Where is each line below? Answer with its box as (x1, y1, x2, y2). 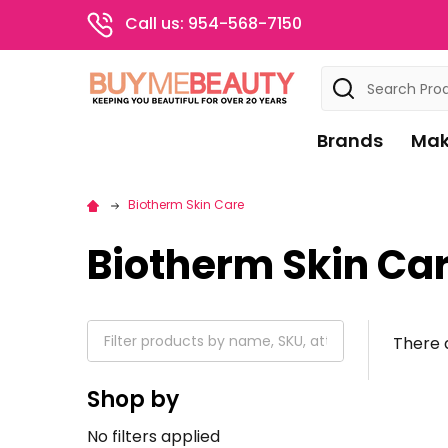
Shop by (87, 384, 179, 415)
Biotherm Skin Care (128, 196, 244, 213)
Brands (316, 128, 383, 153)
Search (321, 66, 377, 89)
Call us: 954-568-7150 (125, 12, 302, 36)
